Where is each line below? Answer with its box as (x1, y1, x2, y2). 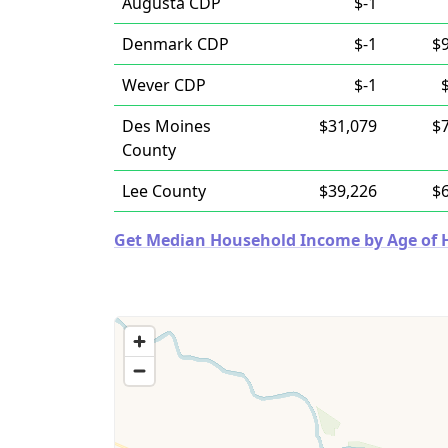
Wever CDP (122, 74, 206, 96)
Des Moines (122, 115, 211, 137)
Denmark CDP (122, 33, 229, 55)
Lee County (122, 180, 206, 202)
